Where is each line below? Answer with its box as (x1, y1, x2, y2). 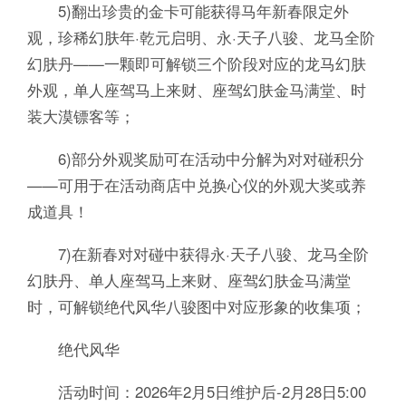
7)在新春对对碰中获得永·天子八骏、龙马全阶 (26, 242, 369, 265)
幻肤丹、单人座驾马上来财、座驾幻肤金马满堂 (26, 268, 351, 291)
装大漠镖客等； (26, 105, 135, 128)
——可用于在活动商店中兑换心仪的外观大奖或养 (26, 174, 366, 197)
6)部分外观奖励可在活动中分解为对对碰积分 (26, 148, 364, 170)
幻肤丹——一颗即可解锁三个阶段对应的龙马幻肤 (26, 53, 366, 75)
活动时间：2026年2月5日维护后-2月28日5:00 (26, 380, 366, 402)
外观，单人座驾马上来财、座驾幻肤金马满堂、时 (26, 79, 366, 101)
